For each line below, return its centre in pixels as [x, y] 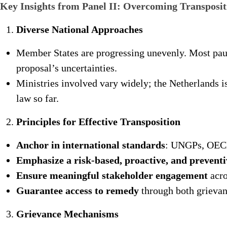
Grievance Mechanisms [67, 214]
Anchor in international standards [91, 145]
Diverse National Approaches [80, 29]
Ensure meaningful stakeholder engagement [112, 175]
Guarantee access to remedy [78, 191]
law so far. [37, 98]
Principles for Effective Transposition [98, 122]
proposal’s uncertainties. [67, 68]
